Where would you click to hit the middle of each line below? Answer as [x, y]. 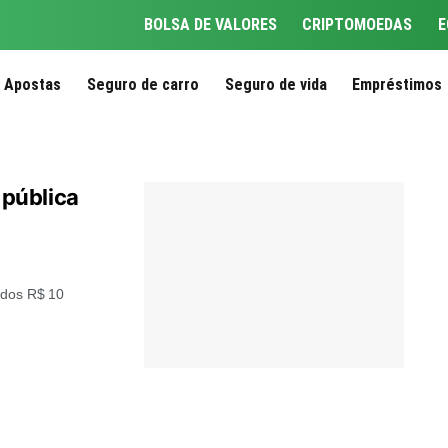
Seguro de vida [275, 84]
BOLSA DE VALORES [210, 24]
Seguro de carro [142, 84]
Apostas [33, 84]
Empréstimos [397, 84]
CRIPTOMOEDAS [357, 24]
